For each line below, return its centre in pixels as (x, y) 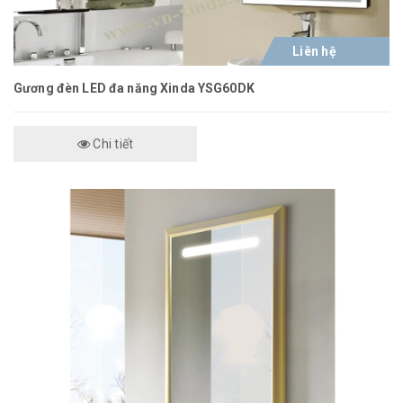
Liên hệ (314, 51)
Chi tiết (112, 143)
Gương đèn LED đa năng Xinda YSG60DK (134, 88)
